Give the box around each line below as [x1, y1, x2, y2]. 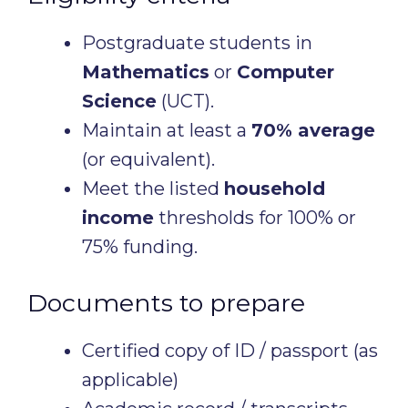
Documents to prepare [27, 288, 305, 318]
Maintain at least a [82, 119, 251, 141]
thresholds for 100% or [154, 207, 356, 229]
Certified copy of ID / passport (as [82, 340, 378, 362]
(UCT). [157, 90, 214, 112]
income [82, 207, 154, 229]
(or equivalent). [82, 148, 215, 170]
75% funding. [82, 236, 198, 258]
